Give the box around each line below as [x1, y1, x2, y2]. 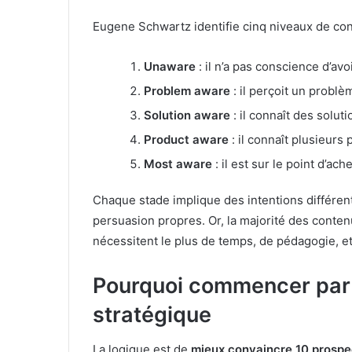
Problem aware [144, 82, 230, 98]
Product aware [144, 131, 229, 147]
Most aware [144, 156, 212, 171]
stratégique [93, 301, 211, 328]
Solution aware [144, 107, 230, 123]
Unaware [144, 58, 196, 74]
